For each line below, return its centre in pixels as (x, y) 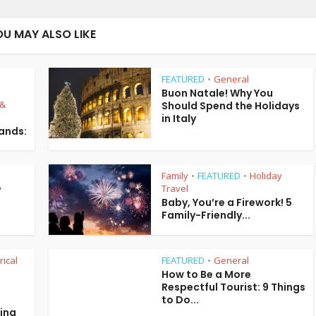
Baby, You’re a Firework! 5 (227, 202)
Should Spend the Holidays (231, 106)
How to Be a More (206, 274)
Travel (175, 188)
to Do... (180, 300)
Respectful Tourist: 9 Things (233, 287)
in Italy (179, 119)
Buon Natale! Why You (217, 93)
